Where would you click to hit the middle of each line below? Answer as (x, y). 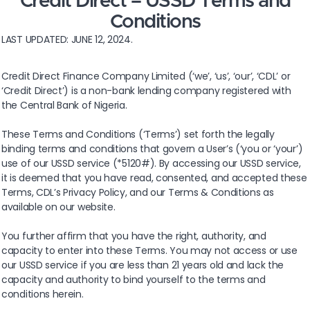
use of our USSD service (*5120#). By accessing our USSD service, (151, 164)
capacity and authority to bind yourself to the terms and (134, 280)
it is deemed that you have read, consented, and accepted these (154, 178)
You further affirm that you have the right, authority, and (134, 236)
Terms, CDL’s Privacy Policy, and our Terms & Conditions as (138, 193)
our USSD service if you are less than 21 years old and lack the (143, 265)
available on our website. (58, 207)
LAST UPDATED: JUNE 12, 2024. (67, 40)
